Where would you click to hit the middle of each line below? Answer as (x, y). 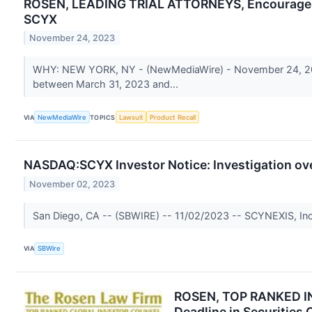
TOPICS (103, 117)
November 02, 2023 (72, 184)
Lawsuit (131, 117)
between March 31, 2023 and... (107, 84)
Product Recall (173, 117)
